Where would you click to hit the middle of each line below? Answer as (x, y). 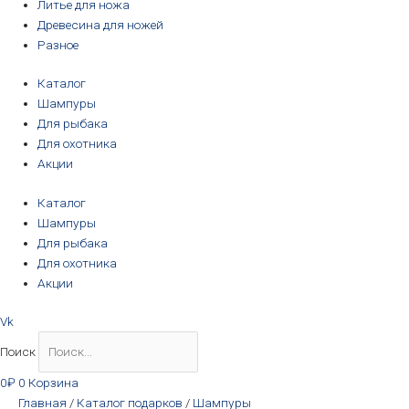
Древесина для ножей (101, 24)
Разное (58, 44)
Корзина (53, 382)
